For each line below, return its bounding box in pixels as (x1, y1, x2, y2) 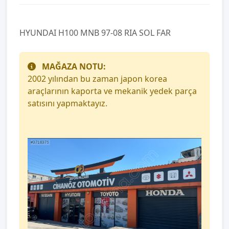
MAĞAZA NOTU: (42, 61, 106, 73)
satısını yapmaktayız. (28, 98, 107, 109)
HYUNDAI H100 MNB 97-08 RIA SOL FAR (19, 27, 171, 39)
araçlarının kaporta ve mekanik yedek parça (28, 85, 197, 97)
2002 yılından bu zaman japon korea (28, 73, 167, 85)
